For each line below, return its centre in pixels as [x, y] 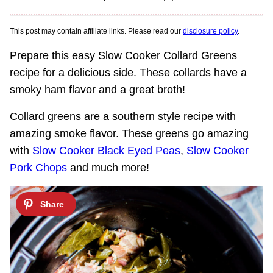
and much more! [110, 168]
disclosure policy [210, 31]
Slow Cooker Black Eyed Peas [106, 151]
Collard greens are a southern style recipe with [123, 116]
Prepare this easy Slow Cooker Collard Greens [123, 55]
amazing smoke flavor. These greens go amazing [129, 133]
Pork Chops [38, 168]
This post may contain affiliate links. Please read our [96, 31]
